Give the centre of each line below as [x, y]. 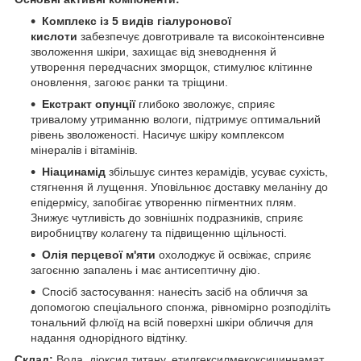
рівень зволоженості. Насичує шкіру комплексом [158, 134]
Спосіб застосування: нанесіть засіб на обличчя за [175, 291]
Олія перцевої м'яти [100, 254]
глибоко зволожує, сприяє [205, 104]
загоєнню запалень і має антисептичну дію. [145, 270]
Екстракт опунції [89, 104]
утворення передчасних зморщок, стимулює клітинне [172, 66]
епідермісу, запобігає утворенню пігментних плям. [164, 202]
